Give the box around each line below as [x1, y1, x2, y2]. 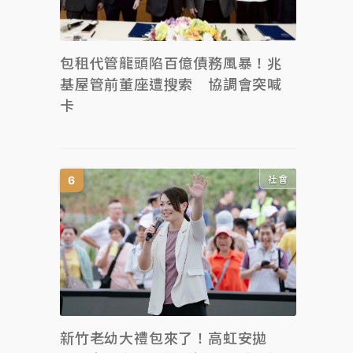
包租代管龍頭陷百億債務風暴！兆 [60, 54, 282, 72]
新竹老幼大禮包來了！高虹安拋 [60, 330, 268, 347]
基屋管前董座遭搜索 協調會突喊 [60, 76, 282, 93]
